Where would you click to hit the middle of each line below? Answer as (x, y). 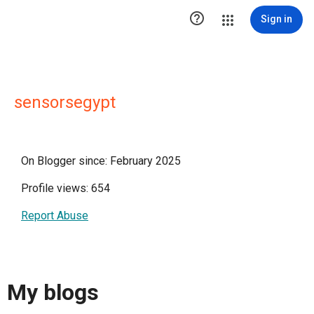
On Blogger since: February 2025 (101, 161)
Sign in (277, 19)
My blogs (53, 293)
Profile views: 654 (66, 188)
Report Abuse (55, 216)
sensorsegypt (65, 102)
